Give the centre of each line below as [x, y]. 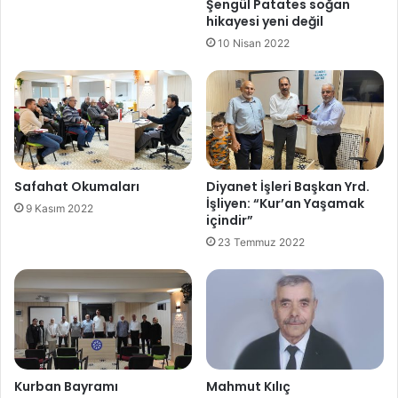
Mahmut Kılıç [248, 387]
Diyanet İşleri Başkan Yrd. [288, 187]
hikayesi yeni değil [265, 21]
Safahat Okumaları [77, 187]
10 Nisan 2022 [254, 43]
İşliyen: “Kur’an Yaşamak [285, 204]
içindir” [230, 221]
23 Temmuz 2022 [261, 243]
